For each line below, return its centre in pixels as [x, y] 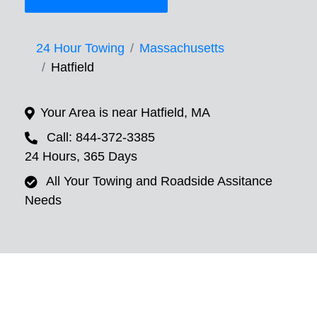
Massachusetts [182, 48]
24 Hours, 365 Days [81, 157]
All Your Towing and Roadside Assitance [159, 181]
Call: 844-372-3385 [101, 138]
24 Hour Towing [80, 48]
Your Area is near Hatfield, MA [125, 113]
